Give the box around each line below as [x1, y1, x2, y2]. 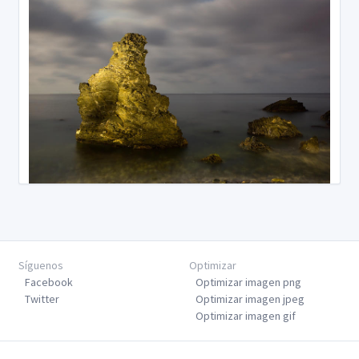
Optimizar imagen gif [195, 309, 296, 323]
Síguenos [18, 258, 63, 272]
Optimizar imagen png [195, 275, 301, 289]
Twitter [24, 292, 59, 306]
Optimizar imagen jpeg [195, 292, 305, 306]
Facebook [24, 275, 73, 289]
